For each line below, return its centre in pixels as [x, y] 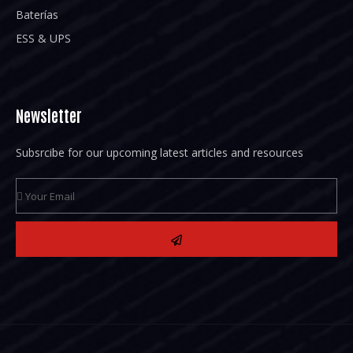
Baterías [37, 14]
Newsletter [49, 115]
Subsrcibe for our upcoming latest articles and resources [160, 152]
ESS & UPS [43, 38]
